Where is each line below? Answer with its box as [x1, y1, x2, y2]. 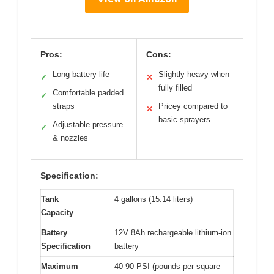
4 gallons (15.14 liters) [114, 194, 193, 204]
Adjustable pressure [53, 120, 123, 130]
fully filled [158, 83, 192, 93]
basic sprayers [158, 115, 210, 125]
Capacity [41, 208, 73, 218]
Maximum [41, 262, 78, 272]
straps [53, 102, 75, 111]
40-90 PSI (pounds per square [114, 262, 220, 272]
